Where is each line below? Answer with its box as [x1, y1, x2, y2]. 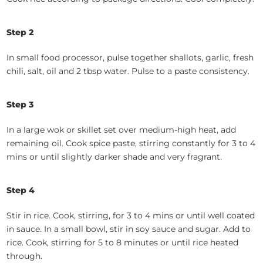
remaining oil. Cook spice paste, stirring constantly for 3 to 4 [6, 138, 256, 149]
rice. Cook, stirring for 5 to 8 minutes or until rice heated [6, 237, 239, 248]
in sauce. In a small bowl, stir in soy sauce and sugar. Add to [6, 224, 251, 235]
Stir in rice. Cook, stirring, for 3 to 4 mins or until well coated [6, 210, 255, 221]
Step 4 [6, 185, 35, 196]
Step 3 [6, 99, 34, 110]
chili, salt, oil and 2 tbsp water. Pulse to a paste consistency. [6, 66, 250, 77]
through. [6, 251, 43, 262]
